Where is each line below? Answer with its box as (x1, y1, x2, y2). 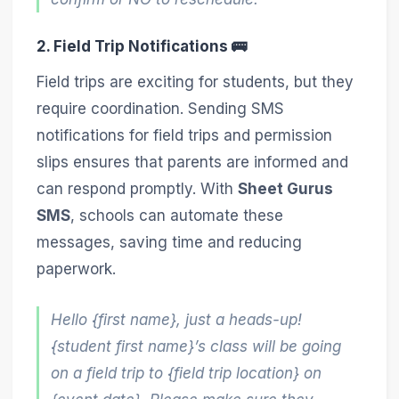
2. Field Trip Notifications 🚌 (36, 37, 247, 56)
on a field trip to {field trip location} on (51, 363, 322, 382)
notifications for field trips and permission (36, 126, 332, 144)
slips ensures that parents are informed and (36, 152, 348, 171)
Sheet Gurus (237, 179, 333, 198)
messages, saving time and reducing (36, 232, 302, 251)
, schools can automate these (69, 206, 283, 224)
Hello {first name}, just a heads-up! (51, 310, 303, 329)
